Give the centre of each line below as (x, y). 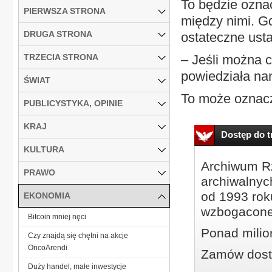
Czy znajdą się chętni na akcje (78, 235)
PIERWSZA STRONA (65, 11)
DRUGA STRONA (58, 34)
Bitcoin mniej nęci (57, 216)
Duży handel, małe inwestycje (77, 266)
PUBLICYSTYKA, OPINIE (73, 103)
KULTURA (44, 149)
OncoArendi (48, 247)
